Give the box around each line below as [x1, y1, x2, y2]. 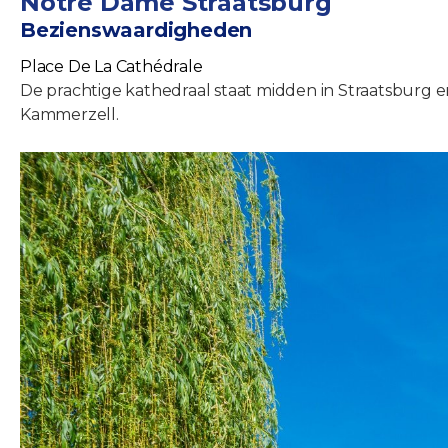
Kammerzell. [20, 104, 119, 124]
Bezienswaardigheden [20, 17, 253, 42]
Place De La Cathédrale [20, 56, 203, 76]
